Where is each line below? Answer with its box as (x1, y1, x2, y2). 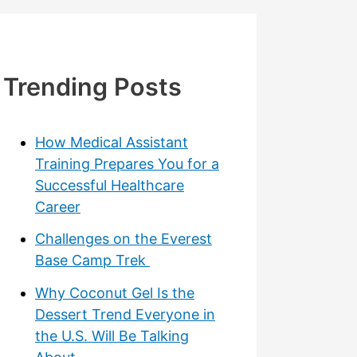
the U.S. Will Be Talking (35, 327, 189, 344)
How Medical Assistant (35, 133, 188, 151)
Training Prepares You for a (35, 155, 219, 172)
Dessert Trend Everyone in (35, 305, 215, 323)
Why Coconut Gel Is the (35, 284, 194, 301)
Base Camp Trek (35, 252, 150, 269)
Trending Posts (3, 72, 182, 102)
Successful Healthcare (35, 176, 184, 194)
